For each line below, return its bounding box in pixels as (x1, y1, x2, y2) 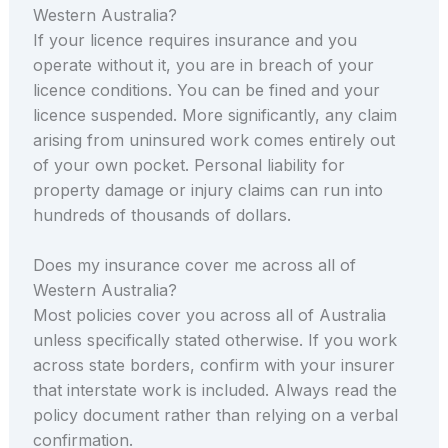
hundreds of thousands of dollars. (32, 204, 291, 225)
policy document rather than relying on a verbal (32, 405, 398, 426)
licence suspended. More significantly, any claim (32, 104, 397, 125)
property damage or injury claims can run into (32, 179, 383, 200)
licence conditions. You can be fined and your (32, 79, 380, 100)
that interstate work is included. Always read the (32, 380, 397, 401)
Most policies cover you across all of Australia (32, 305, 386, 326)
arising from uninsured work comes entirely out (32, 129, 395, 150)
